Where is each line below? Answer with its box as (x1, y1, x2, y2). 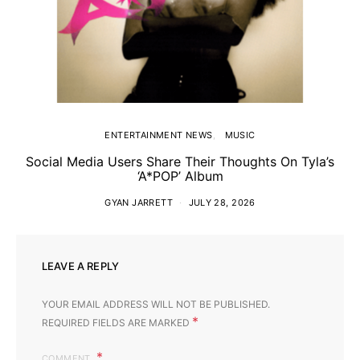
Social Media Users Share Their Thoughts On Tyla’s (26, 153, 334, 170)
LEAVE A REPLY (42, 260, 120, 272)
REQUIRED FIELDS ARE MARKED (42, 317, 192, 329)
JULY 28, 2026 (188, 197, 256, 208)
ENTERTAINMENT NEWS (104, 129, 213, 141)
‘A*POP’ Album (137, 168, 223, 184)
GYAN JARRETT (104, 197, 174, 208)
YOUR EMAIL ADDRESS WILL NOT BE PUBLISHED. (42, 298, 270, 310)
